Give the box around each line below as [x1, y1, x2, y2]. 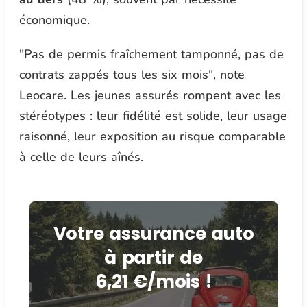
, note [212, 66, 245, 84]
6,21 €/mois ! [95, 269, 212, 295]
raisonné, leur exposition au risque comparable [19, 128, 286, 145]
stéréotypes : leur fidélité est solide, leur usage [19, 108, 287, 125]
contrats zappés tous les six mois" [19, 66, 213, 84]
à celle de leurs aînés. [19, 149, 143, 166]
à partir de [104, 245, 203, 271]
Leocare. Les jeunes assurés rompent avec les [19, 87, 281, 104]
